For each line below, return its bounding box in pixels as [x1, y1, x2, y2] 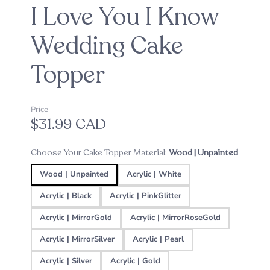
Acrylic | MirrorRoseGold [130, 212, 221, 224]
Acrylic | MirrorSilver [39, 234, 115, 245]
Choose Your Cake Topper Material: [30, 146, 167, 159]
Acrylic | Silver [39, 256, 92, 267]
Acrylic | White [126, 169, 181, 180]
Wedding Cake [30, 29, 183, 62]
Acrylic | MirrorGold [39, 212, 112, 224]
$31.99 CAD [30, 114, 106, 135]
